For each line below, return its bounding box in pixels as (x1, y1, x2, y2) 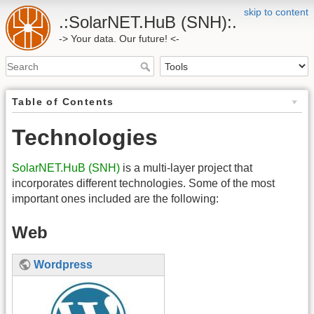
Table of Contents (12, 96, 114, 108)
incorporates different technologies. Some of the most (12, 177, 275, 190)
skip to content (244, 6, 308, 18)
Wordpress (34, 258, 93, 271)
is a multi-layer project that (120, 162, 252, 175)
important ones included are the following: (12, 193, 219, 205)
